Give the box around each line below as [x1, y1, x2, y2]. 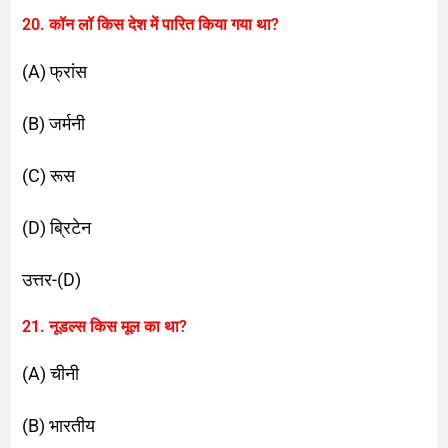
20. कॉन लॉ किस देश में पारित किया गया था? [22, 14, 280, 34]
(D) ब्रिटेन [22, 216, 92, 238]
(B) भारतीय [22, 414, 96, 436]
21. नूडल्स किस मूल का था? [22, 316, 188, 336]
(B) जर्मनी [22, 112, 86, 134]
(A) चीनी [22, 362, 80, 384]
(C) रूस [22, 164, 76, 186]
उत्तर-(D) [22, 268, 82, 290]
